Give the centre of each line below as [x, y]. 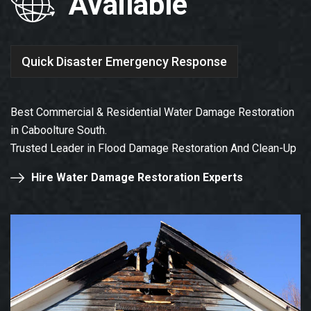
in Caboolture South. [59, 131]
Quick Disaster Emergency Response [124, 61]
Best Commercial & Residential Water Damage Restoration [152, 112]
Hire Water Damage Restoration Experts [137, 178]
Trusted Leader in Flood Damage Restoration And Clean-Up [153, 149]
